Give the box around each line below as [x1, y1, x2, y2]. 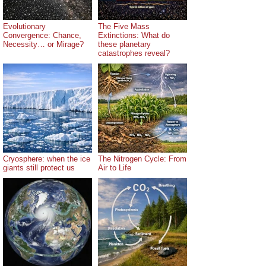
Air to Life [98, 163, 131, 173]
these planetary [98, 40, 151, 49]
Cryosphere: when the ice [3, 154, 90, 164]
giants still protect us [3, 163, 75, 173]
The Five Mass [98, 22, 150, 31]
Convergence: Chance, [3, 31, 81, 40]
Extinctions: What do [98, 31, 170, 40]
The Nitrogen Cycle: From [98, 154, 186, 164]
